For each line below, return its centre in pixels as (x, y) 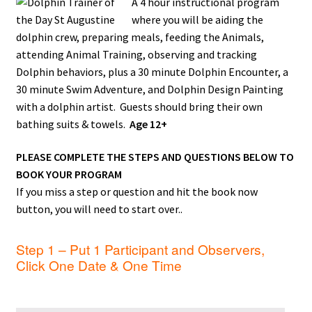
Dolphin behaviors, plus (72, 71)
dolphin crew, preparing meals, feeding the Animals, (140, 37)
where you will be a (176, 19)
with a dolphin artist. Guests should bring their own (139, 106)
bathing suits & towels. (72, 124)
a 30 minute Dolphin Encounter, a (208, 71)
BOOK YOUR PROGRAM (69, 174)
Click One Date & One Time (99, 265)
